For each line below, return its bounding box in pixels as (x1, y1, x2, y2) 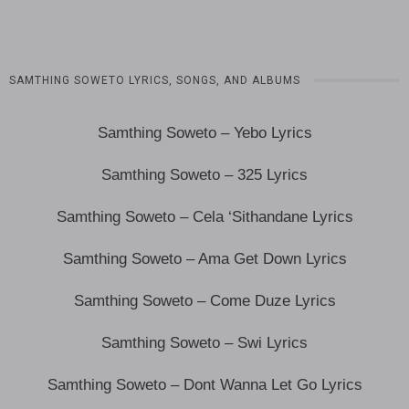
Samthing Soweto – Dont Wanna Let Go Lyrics (47, 375, 362, 393)
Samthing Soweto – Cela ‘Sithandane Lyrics (56, 207, 353, 225)
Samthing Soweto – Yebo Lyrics (97, 123, 312, 142)
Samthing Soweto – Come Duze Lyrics (73, 291, 336, 309)
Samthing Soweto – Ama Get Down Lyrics (62, 249, 347, 267)
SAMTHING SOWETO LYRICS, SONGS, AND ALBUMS (9, 73, 300, 87)
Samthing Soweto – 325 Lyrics (101, 165, 308, 184)
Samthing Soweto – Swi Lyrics (101, 333, 308, 351)
